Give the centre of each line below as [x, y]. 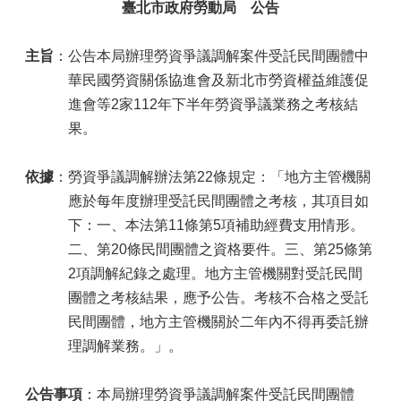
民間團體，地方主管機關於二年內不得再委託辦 [218, 322]
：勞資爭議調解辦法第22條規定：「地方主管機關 [212, 177]
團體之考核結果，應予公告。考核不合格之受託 [218, 298]
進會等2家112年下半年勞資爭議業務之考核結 [213, 104]
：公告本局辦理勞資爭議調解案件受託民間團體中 [211, 56]
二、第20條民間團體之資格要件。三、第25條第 [220, 249]
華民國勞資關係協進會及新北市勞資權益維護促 [218, 80]
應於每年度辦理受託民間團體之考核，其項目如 [218, 201]
